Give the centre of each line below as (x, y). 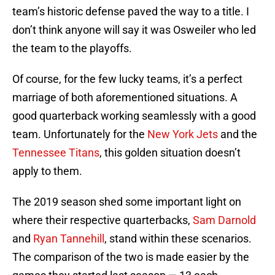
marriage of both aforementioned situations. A (125, 98)
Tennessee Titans (56, 153)
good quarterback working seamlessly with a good (134, 116)
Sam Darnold (224, 220)
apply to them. (47, 171)
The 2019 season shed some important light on (127, 202)
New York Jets (183, 134)
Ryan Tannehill (69, 239)
